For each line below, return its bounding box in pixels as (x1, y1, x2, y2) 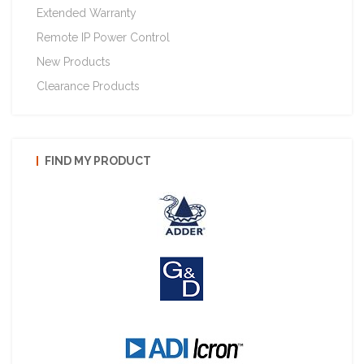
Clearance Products (37, 79, 140, 93)
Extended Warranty (37, 6, 136, 19)
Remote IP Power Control (37, 30, 170, 44)
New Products (37, 54, 110, 68)
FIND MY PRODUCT (45, 154, 151, 167)
